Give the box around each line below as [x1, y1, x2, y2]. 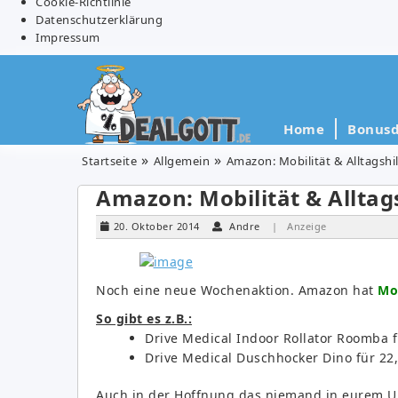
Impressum [36, 28, 100, 45]
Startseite [82, 152, 137, 169]
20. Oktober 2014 [113, 219, 200, 233]
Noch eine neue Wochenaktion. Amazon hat [96, 281, 378, 298]
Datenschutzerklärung [36, 11, 163, 28]
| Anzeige [272, 219, 327, 233]
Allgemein [153, 152, 210, 169]
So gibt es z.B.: [96, 309, 192, 327]
